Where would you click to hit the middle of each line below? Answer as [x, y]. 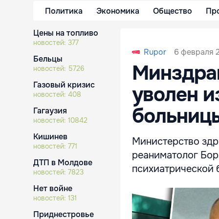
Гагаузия [50, 111]
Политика [64, 11]
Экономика [118, 11]
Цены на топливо [66, 33]
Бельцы [48, 59]
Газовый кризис [64, 85]
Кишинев [50, 137]
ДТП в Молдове [63, 163]
